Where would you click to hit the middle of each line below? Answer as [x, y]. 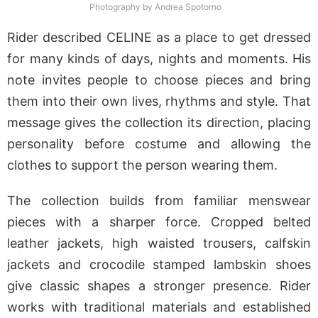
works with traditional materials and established [159, 307]
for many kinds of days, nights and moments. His [159, 59]
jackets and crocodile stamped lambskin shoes [159, 265]
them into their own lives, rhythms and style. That [159, 102]
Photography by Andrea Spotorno [155, 7]
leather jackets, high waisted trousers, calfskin [159, 243]
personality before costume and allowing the [159, 144]
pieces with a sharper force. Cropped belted [159, 222]
